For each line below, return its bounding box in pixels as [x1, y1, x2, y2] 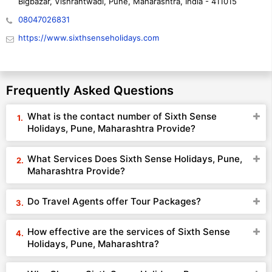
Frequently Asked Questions [6, 83, 174, 98]
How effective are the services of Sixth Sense [27, 226, 230, 237]
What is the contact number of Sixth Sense [27, 110, 217, 122]
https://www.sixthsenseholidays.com [18, 33, 159, 42]
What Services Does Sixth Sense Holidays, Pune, [27, 153, 242, 165]
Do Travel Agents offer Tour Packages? [27, 195, 201, 207]
